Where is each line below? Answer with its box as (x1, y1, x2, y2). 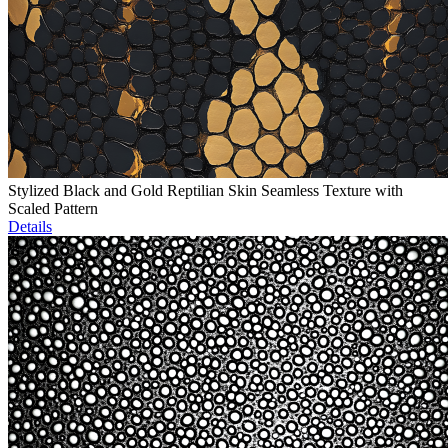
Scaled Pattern (8, 200, 98, 218)
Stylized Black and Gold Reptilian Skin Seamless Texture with (8, 182, 403, 200)
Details (8, 218, 52, 236)
